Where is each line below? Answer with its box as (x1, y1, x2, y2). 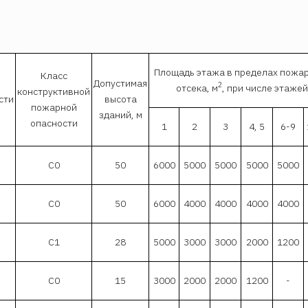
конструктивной (17, 85, 90, 98)
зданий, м (98, 108, 142, 121)
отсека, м (176, 81, 218, 94)
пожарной (30, 100, 77, 113)
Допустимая (93, 76, 147, 89)
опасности (30, 116, 78, 129)
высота (104, 92, 137, 105)
